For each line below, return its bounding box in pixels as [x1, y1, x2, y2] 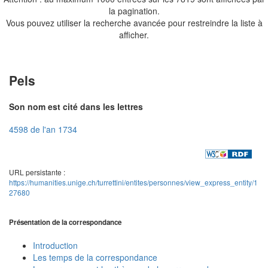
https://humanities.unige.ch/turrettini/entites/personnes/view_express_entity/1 [9, 176, 258, 187]
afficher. [119, 28, 149, 41]
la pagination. [108, 4, 160, 17]
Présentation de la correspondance [9, 217, 121, 228]
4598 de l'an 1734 [9, 123, 77, 136]
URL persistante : [9, 166, 65, 177]
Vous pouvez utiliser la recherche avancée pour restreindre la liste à [5, 16, 263, 29]
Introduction [33, 239, 78, 251]
